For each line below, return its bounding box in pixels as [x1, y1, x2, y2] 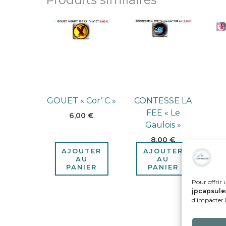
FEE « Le [146, 108, 180, 118]
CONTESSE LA [134, 96, 192, 106]
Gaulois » [145, 120, 181, 130]
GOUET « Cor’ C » [47, 96, 117, 106]
